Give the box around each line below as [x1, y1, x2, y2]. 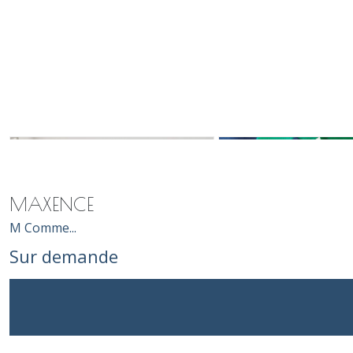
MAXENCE [9, 193, 94, 215]
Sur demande [9, 244, 118, 268]
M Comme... [9, 219, 76, 236]
